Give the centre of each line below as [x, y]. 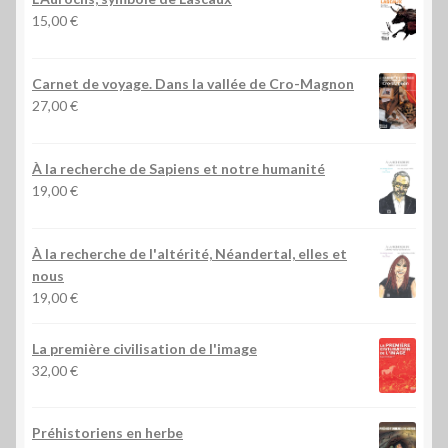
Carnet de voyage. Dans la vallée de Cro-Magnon [193, 84]
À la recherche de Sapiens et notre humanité [178, 168]
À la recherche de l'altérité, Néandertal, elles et [189, 253]
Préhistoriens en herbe [107, 433]
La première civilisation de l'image [144, 348]
